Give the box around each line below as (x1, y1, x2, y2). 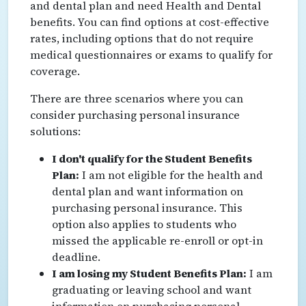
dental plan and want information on (52, 183, 243, 199)
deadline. (52, 249, 100, 264)
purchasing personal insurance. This (52, 199, 242, 215)
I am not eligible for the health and (79, 167, 263, 182)
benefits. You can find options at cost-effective (30, 14, 269, 29)
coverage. (30, 63, 80, 79)
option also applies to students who (52, 216, 236, 232)
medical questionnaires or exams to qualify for (30, 46, 273, 62)
